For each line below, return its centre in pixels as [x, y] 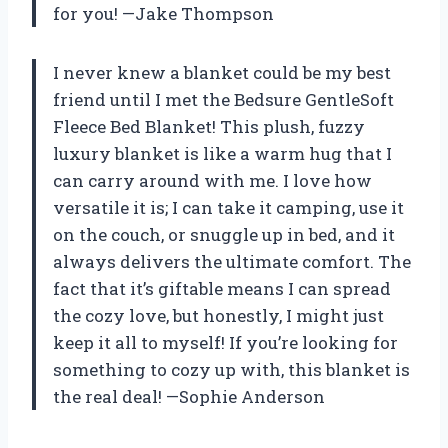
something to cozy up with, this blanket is [231, 370]
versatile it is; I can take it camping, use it [228, 208]
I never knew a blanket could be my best [222, 73]
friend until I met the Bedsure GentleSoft [223, 100]
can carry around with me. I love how [212, 181]
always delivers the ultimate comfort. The [232, 262]
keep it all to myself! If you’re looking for [225, 343]
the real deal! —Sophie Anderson [189, 397]
